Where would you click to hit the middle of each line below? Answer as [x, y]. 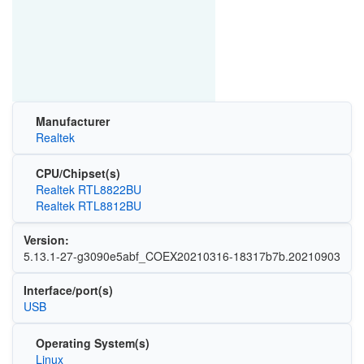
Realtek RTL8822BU [88, 189]
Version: [46, 240]
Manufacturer [72, 121]
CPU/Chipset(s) [78, 173]
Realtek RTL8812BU [88, 206]
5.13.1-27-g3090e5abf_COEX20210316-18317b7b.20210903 [182, 256]
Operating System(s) [92, 342]
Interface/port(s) [68, 290]
